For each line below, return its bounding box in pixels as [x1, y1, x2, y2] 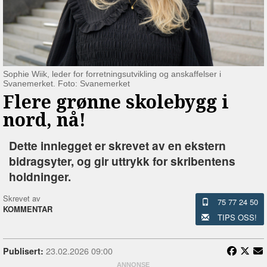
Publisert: [3, 244, 44, 257]
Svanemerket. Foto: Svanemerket [3, 78, 130, 88]
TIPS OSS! [217, 211, 257, 223]
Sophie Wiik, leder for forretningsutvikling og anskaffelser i [3, 69, 221, 79]
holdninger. [9, 167, 71, 185]
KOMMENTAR [3, 203, 52, 215]
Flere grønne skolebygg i [3, 89, 229, 114]
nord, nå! [3, 107, 86, 132]
